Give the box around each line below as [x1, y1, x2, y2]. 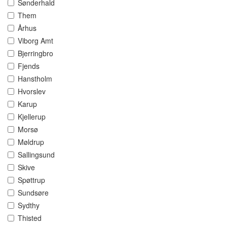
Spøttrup [18, 175, 45, 185]
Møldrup [18, 137, 44, 147]
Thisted [18, 213, 42, 223]
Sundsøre [18, 187, 49, 198]
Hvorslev [18, 86, 46, 97]
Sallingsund [18, 149, 55, 160]
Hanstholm [18, 73, 52, 84]
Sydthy [18, 200, 40, 211]
